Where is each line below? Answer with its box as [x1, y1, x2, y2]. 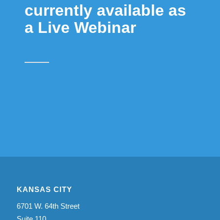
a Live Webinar [25, 19, 136, 36]
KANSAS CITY [16, 185, 72, 193]
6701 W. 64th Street [16, 201, 80, 210]
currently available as [25, 1, 186, 19]
